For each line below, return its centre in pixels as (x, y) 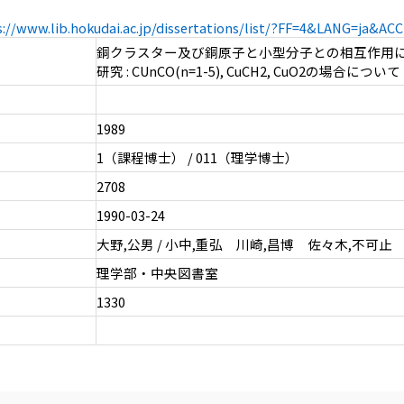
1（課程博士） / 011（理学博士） (197, 158)
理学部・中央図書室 (157, 273)
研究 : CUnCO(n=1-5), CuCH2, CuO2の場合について (248, 71)
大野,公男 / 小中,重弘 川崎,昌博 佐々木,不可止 (244, 244)
